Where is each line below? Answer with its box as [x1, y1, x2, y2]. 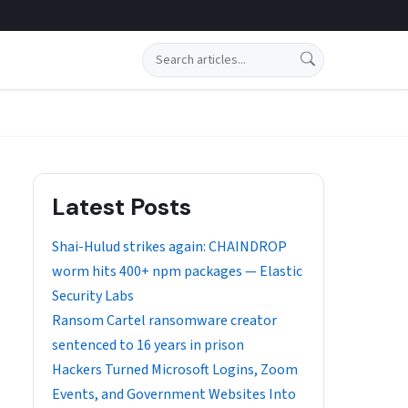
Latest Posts [52, 191, 191, 222]
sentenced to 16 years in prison [52, 335, 244, 355]
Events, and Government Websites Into [52, 384, 296, 404]
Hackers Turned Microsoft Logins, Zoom [52, 360, 298, 380]
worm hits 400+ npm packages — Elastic [52, 261, 302, 281]
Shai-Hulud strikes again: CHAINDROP [52, 237, 287, 257]
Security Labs [52, 286, 134, 306]
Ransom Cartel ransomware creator [52, 311, 277, 331]
